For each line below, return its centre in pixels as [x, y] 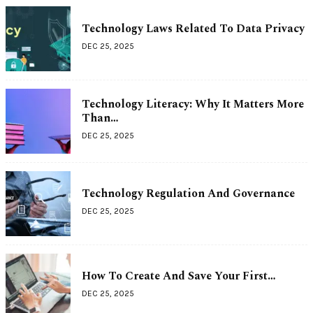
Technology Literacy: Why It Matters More [193, 104]
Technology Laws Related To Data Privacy [193, 29]
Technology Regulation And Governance [188, 194]
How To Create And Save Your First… [179, 276]
